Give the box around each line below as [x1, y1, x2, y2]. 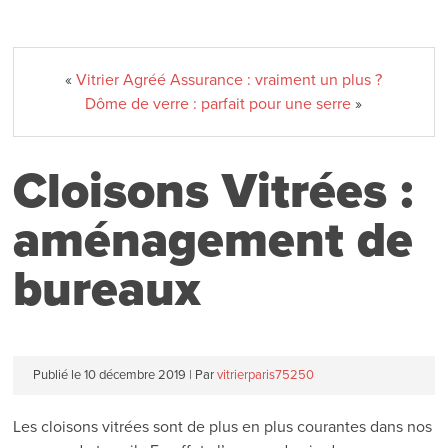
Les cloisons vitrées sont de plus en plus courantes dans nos [13, 416, 433, 437]
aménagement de [13, 210, 414, 270]
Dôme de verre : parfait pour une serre [85, 93, 352, 114]
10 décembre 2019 [84, 366, 187, 383]
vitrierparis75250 [217, 366, 315, 383]
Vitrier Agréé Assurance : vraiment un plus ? [76, 69, 383, 90]
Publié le [33, 366, 82, 383]
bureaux [13, 259, 202, 319]
